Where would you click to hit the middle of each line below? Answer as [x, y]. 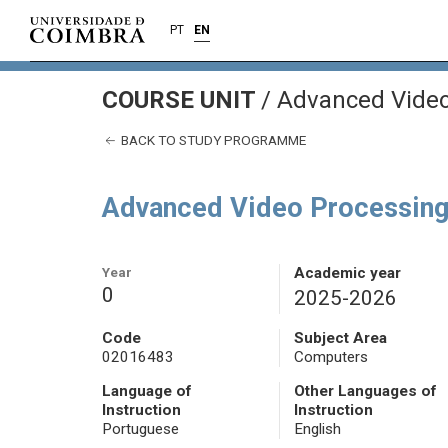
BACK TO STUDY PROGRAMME [212, 140]
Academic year [347, 273]
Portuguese [140, 429]
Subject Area [340, 338]
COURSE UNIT [181, 100]
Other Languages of [365, 391]
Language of [147, 391]
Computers [330, 357]
